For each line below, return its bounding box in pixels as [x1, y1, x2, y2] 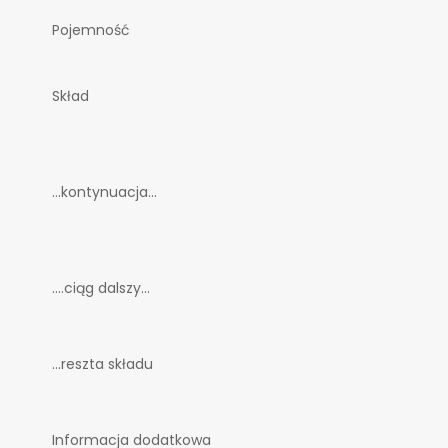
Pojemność [52, 20, 130, 41]
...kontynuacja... [52, 182, 157, 203]
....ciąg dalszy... [52, 278, 150, 299]
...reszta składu [52, 354, 153, 375]
